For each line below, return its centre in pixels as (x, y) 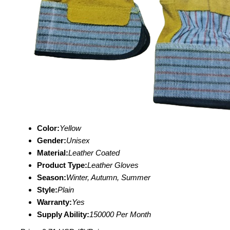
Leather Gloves (113, 165)
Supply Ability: (63, 214)
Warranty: (54, 202)
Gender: (52, 140)
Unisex (78, 140)
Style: (47, 190)
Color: (48, 128)
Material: (53, 153)
